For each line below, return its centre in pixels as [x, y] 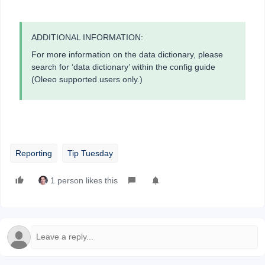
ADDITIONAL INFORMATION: [87, 37]
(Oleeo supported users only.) [88, 79]
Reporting [34, 153]
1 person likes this [84, 180]
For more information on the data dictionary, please [127, 54]
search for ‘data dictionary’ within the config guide [123, 67]
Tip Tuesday [90, 153]
